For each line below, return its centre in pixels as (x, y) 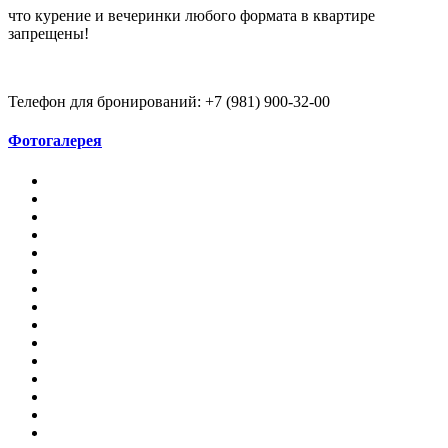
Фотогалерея (55, 141)
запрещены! (48, 34)
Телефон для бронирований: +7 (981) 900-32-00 (169, 102)
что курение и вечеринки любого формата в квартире (191, 16)
